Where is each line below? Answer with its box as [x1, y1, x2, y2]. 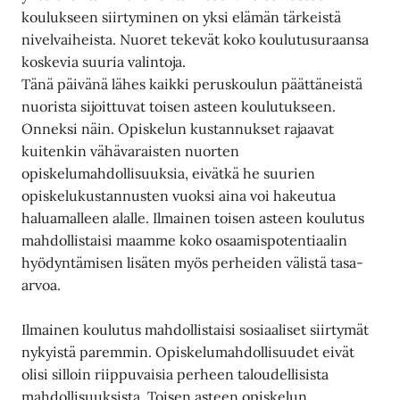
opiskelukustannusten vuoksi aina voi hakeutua [21, 186, 337, 204]
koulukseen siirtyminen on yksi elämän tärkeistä [21, 7, 342, 26]
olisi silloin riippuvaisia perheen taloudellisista [21, 365, 329, 384]
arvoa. [21, 275, 62, 294]
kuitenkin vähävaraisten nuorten [21, 141, 240, 160]
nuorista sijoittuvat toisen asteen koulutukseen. [21, 96, 337, 115]
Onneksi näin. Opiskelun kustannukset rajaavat [21, 119, 335, 137]
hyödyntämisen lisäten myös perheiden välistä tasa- [21, 253, 364, 271]
